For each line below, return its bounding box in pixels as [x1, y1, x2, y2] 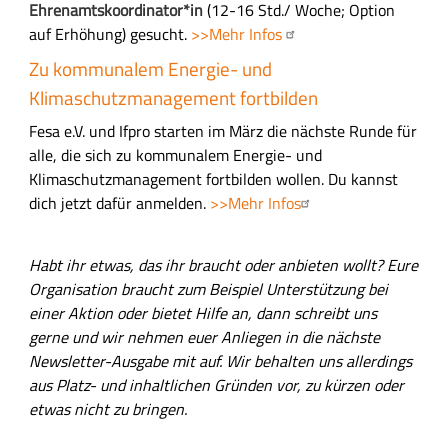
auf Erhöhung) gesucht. [28, 22, 191, 47]
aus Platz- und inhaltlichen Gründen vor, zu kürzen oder [28, 373, 404, 398]
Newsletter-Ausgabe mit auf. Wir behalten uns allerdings [28, 349, 412, 374]
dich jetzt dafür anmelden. [28, 190, 210, 215]
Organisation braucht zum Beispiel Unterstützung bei [28, 277, 388, 302]
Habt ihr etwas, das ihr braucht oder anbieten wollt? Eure [28, 253, 418, 278]
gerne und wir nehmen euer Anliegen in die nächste [28, 325, 380, 350]
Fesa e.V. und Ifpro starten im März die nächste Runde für [28, 118, 417, 143]
